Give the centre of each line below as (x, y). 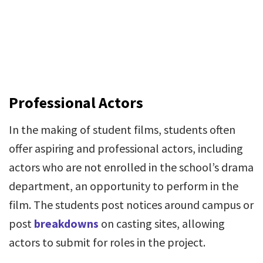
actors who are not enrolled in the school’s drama (131, 167)
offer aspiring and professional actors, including (126, 149)
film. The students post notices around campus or (131, 205)
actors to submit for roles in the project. (107, 242)
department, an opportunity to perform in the (124, 186)
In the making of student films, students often (122, 130)
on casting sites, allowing (162, 224)
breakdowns (66, 224)
